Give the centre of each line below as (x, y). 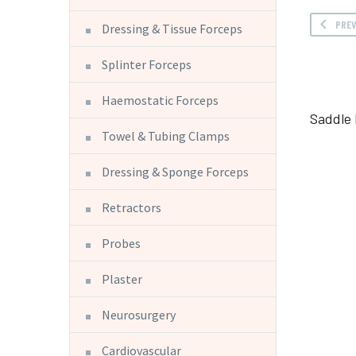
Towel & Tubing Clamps (166, 135)
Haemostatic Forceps (160, 100)
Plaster (122, 279)
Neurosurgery (139, 314)
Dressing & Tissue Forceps (172, 28)
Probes (121, 243)
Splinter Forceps (147, 64)
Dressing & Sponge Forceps (175, 171)
